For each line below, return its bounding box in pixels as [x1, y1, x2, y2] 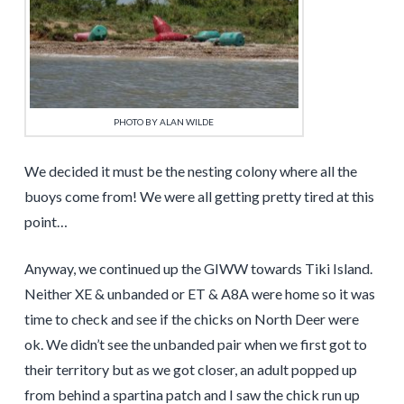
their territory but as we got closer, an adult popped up [23, 360, 357, 378]
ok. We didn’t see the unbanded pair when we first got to [23, 335, 367, 353]
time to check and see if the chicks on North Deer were [23, 309, 359, 327]
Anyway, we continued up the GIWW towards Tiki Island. [23, 259, 372, 277]
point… [23, 212, 68, 230]
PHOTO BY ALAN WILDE [114, 115, 215, 127]
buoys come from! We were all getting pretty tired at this [23, 187, 374, 205]
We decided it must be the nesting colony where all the [23, 161, 357, 179]
